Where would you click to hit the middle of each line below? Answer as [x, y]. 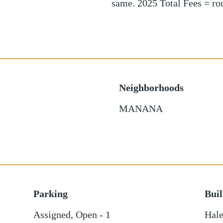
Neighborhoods [151, 88]
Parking [50, 194]
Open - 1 [93, 215]
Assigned [52, 215]
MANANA [141, 109]
